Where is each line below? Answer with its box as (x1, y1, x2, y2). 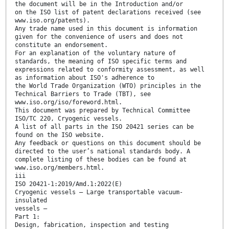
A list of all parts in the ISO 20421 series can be (15, 123, 194, 130)
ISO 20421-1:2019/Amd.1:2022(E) (15, 180, 122, 188)
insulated (15, 196, 47, 204)
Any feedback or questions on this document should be (15, 139, 201, 147)
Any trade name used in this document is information (15, 25, 197, 32)
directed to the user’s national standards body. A (15, 147, 190, 155)
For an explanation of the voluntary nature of (15, 49, 176, 57)
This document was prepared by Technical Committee (15, 106, 190, 114)
